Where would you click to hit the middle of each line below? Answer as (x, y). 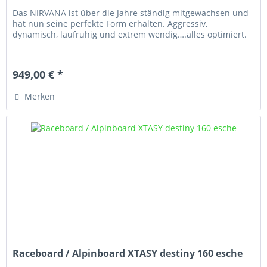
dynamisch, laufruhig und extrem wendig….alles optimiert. (130, 35)
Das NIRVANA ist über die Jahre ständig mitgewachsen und (131, 13)
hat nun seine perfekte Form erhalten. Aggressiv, (110, 24)
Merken (40, 97)
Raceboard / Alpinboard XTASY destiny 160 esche (128, 254)
